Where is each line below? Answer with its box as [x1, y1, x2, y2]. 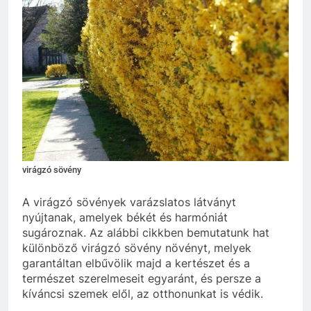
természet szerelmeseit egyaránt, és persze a [22, 271, 261, 285]
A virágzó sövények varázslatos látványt [22, 194, 236, 209]
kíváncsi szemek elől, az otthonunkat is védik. [22, 286, 263, 301]
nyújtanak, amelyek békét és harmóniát [22, 210, 228, 224]
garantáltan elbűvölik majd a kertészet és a [22, 255, 250, 270]
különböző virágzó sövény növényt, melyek [22, 240, 251, 255]
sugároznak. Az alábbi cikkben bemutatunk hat [22, 225, 269, 239]
